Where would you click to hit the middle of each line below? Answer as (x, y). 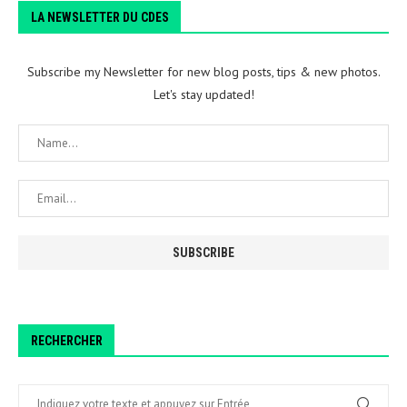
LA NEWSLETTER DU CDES (100, 17)
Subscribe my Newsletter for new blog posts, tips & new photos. (203, 71)
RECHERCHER (67, 340)
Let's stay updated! (203, 94)
